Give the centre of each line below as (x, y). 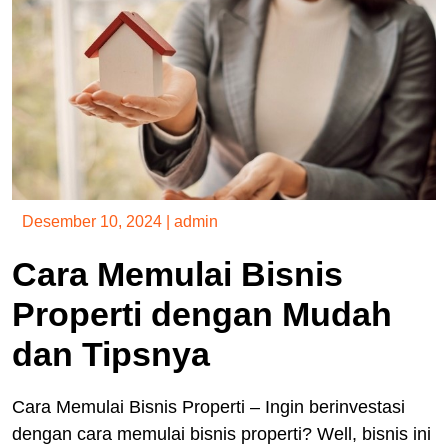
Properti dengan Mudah (202, 313)
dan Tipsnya (111, 353)
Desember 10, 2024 (92, 221)
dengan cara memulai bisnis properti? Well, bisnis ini (221, 433)
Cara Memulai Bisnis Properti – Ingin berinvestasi (208, 406)
